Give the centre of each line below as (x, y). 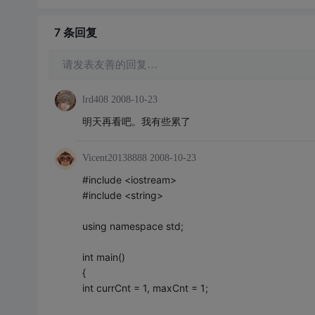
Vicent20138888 (114, 157)
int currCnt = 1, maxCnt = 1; (145, 288)
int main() (103, 257)
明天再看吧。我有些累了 (136, 121)
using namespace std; (133, 226)
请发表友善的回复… (110, 64)
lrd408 (95, 99)
